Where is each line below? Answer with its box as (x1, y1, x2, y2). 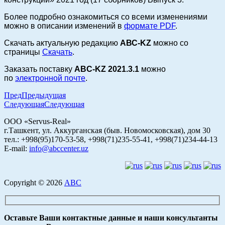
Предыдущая (22, 91, 66, 99)
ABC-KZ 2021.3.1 (74, 65, 139, 73)
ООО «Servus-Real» (4, 117, 71, 126)
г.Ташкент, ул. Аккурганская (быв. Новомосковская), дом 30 (4, 126, 210, 135)
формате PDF (124, 22, 175, 30)
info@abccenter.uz (29, 144, 88, 153)
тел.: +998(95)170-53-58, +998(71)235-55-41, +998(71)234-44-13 (4, 135, 217, 144)
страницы (4, 48, 42, 56)
